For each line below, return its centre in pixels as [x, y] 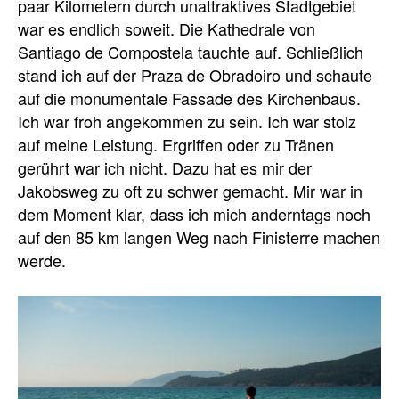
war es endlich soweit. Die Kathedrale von [167, 29]
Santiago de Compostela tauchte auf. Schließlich [191, 52]
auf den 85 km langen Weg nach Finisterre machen [199, 237]
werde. [42, 261]
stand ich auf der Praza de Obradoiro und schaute [195, 75]
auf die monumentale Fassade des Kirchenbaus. [189, 98]
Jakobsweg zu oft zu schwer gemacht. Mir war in [190, 191]
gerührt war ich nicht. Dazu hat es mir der [165, 168]
